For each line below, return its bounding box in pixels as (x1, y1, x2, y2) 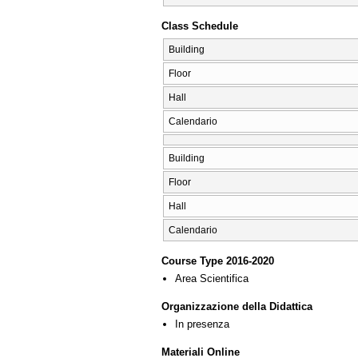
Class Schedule (161, 20, 238, 33)
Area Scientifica (175, 272, 249, 285)
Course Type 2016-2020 (161, 255, 274, 268)
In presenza (175, 318, 229, 331)
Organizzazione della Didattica (161, 300, 312, 313)
